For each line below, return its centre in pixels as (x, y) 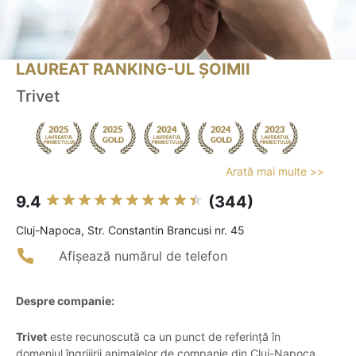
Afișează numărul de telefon (143, 256)
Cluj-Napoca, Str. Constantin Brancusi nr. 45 (130, 230)
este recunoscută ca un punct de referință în (164, 337)
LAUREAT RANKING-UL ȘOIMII (133, 70)
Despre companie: (65, 301)
